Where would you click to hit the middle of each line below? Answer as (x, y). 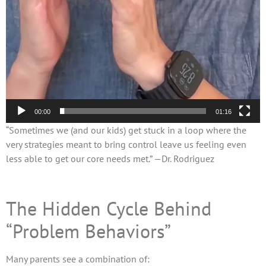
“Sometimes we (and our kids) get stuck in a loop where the (126, 130)
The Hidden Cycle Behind (109, 208)
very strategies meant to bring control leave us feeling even (126, 145)
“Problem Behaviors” (88, 231)
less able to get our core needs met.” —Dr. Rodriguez (110, 159)
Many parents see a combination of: (78, 259)
